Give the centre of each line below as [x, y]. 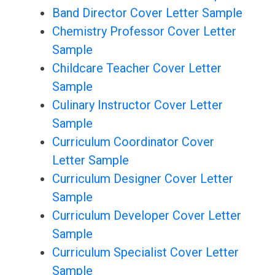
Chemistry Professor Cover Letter [144, 32]
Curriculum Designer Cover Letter [142, 179]
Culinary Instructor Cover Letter [137, 105]
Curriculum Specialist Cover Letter [145, 253]
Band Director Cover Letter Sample [147, 13]
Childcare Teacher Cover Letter [137, 68]
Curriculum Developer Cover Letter [146, 216]
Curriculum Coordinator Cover [133, 142]
